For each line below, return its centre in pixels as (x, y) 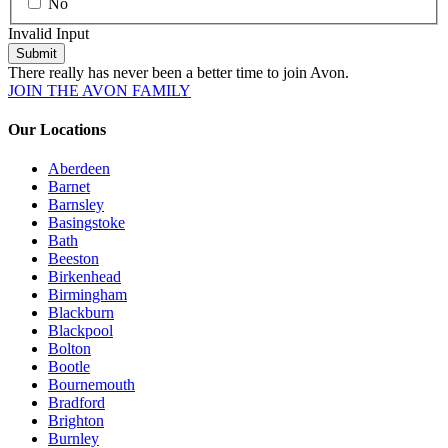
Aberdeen (79, 169)
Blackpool (80, 331)
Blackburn (81, 313)
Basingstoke (86, 223)
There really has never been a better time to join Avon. (178, 72)
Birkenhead (84, 277)
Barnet (69, 187)
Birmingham (87, 295)
